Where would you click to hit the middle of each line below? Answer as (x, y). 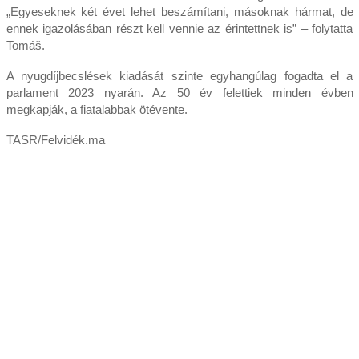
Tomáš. (25, 46)
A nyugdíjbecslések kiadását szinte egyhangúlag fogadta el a (179, 76)
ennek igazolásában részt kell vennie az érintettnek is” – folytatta (179, 29)
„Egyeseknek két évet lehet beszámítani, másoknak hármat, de (179, 12)
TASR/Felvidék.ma (55, 140)
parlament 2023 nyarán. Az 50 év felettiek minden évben (179, 93)
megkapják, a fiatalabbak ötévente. (97, 110)
